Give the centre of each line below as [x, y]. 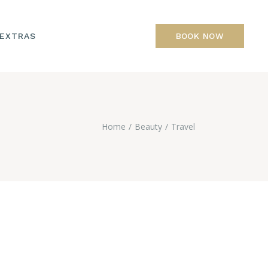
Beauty [148, 127]
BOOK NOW [200, 36]
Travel [183, 127]
